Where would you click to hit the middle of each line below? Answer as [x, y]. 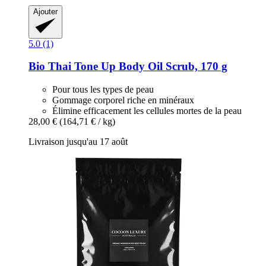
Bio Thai [50, 66]
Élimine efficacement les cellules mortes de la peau [147, 111]
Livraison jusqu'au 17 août [78, 142]
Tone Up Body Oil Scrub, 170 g [149, 66]
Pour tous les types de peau [103, 90]
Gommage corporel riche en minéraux [123, 100]
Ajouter [45, 11]
